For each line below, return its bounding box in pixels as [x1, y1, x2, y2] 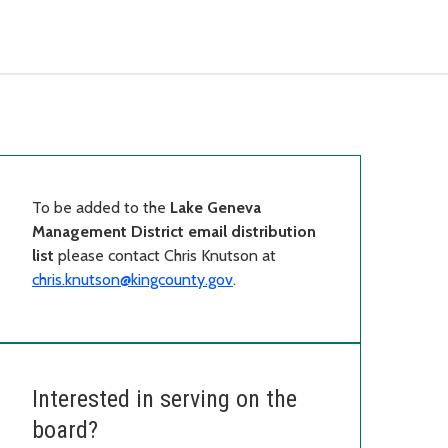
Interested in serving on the [32, 384, 297, 413]
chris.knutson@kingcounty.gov [32, 269, 233, 289]
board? [32, 415, 98, 444]
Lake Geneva [170, 197, 261, 217]
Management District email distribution [32, 221, 316, 241]
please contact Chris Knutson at [54, 245, 276, 265]
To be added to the [32, 197, 170, 217]
